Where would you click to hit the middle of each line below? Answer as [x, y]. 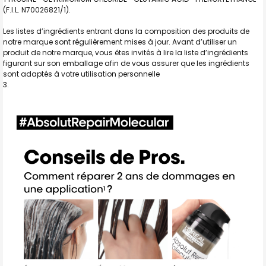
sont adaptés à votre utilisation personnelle [81, 74]
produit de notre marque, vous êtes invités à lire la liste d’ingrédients [126, 52]
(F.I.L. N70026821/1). [37, 9]
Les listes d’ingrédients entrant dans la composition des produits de [126, 31]
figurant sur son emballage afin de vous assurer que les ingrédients [126, 63]
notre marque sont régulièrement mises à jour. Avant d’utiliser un [120, 42]
